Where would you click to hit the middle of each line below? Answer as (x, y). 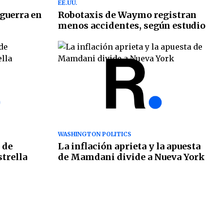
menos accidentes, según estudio (131, 25)
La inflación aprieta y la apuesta (129, 146)
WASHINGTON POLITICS (94, 134)
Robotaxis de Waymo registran (127, 15)
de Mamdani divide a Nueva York (131, 157)
